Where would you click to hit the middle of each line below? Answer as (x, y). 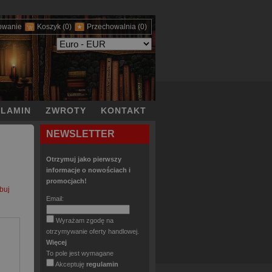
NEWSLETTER (80, 134)
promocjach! (66, 181)
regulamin (102, 264)
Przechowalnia (111, 27)
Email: (55, 199)
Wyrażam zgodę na (85, 220)
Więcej (56, 242)
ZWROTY (66, 110)
